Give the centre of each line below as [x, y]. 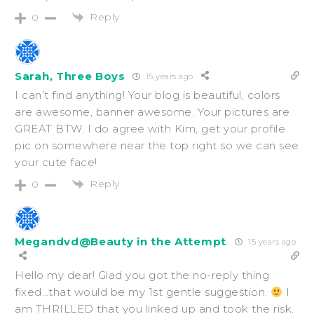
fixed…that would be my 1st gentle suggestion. [143, 292]
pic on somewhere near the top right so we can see [157, 146]
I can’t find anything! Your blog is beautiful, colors [148, 95]
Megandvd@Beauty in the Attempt [121, 242]
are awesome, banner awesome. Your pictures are [152, 112]
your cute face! [56, 163]
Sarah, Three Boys [70, 76]
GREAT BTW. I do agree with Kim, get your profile [150, 129]
